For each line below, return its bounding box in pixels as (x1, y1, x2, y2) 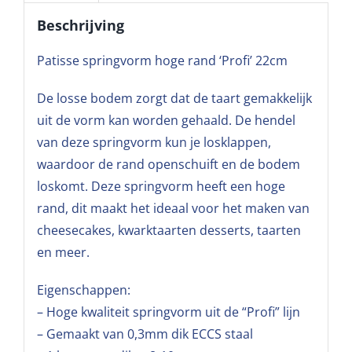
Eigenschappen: (36, 281, 130, 299)
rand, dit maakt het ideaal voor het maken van (36, 200, 310, 218)
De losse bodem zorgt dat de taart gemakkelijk (36, 90, 312, 108)
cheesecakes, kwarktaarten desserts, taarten (36, 222, 301, 240)
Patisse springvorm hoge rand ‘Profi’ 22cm (36, 52, 288, 70)
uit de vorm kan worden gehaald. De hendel (36, 112, 295, 130)
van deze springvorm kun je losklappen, (36, 134, 271, 152)
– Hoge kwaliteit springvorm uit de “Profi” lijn (36, 303, 300, 321)
